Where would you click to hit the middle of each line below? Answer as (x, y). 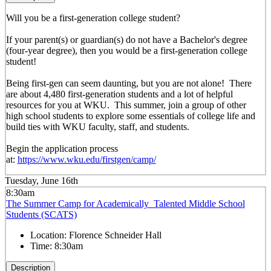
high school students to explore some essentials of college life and (130, 116)
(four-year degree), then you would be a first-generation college (126, 50)
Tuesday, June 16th (41, 181)
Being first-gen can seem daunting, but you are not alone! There (129, 83)
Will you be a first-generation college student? (93, 18)
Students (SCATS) (41, 214)
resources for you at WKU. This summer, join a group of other (126, 105)
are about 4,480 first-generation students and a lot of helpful (119, 94)
